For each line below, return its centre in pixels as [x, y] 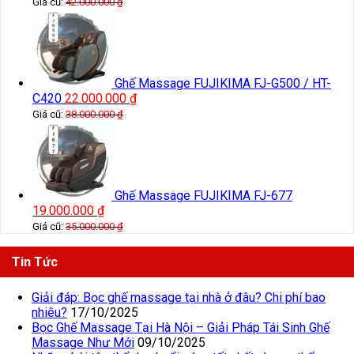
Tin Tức [35, 262]
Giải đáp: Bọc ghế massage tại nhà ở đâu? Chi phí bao [179, 298]
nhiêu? [49, 313]
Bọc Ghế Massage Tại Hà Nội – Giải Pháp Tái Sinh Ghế [181, 328]
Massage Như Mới [83, 343]
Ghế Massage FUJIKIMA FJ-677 [203, 196]
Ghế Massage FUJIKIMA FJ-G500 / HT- [223, 84]
